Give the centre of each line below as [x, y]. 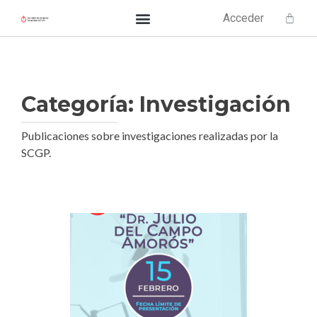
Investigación [215, 104]
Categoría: [80, 104]
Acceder [244, 18]
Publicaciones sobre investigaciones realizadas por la [150, 136]
